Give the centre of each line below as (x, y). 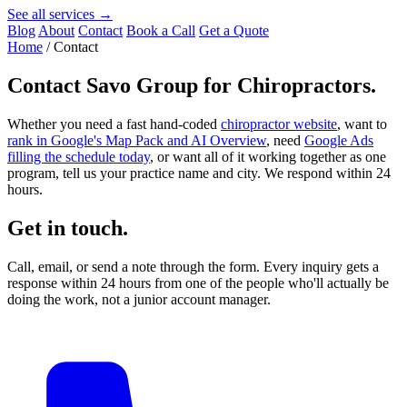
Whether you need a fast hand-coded (114, 124)
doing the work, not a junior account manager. (139, 299)
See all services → (60, 14)
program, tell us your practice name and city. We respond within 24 (199, 173)
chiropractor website (279, 124)
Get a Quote (234, 30)
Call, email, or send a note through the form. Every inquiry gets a (193, 266)
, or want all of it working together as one (268, 156)
